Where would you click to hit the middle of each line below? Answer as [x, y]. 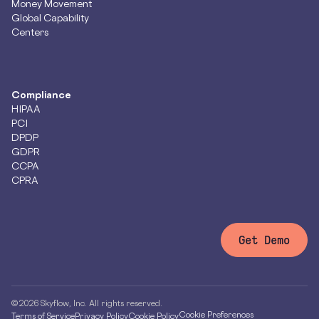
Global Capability [50, 17]
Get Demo [264, 240]
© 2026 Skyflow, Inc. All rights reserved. [87, 303]
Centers [30, 32]
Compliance [41, 94]
